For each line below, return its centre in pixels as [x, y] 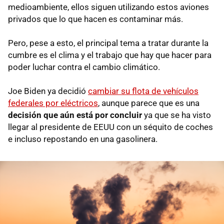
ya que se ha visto [176, 115]
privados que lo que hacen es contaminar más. [95, 19]
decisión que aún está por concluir [75, 115]
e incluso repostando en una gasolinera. [83, 139]
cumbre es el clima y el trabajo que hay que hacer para [110, 55]
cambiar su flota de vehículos [143, 91]
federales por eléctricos [53, 103]
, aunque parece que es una [149, 103]
